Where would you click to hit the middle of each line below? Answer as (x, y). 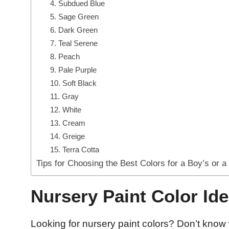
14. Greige (67, 136)
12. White (65, 110)
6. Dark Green (74, 30)
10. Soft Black (73, 83)
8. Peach (65, 57)
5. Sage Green (74, 17)
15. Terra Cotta (74, 150)
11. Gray (64, 97)
